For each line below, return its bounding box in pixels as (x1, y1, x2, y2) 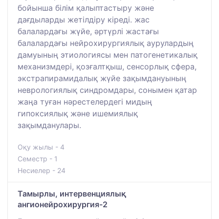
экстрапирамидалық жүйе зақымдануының (18, 73, 186, 84)
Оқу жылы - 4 (18, 143, 65, 152)
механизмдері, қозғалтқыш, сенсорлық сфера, (18, 62, 197, 72)
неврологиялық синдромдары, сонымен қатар (18, 85, 197, 95)
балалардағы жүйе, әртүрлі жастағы (18, 26, 159, 37)
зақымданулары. (18, 120, 81, 131)
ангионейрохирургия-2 (18, 199, 108, 210)
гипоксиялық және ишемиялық (18, 109, 138, 119)
